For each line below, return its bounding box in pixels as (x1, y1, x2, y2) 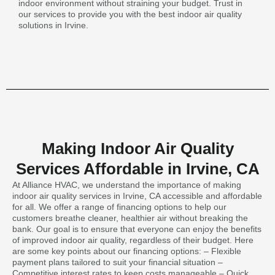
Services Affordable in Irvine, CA (15, 160, 260, 177)
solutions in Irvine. (18, 20, 88, 30)
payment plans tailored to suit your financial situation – (12, 257, 223, 267)
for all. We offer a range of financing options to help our (12, 201, 227, 212)
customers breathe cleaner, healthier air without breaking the (12, 212, 248, 223)
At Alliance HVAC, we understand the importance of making (12, 179, 241, 190)
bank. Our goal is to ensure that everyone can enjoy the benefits (12, 223, 261, 234)
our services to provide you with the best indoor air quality (18, 9, 242, 19)
